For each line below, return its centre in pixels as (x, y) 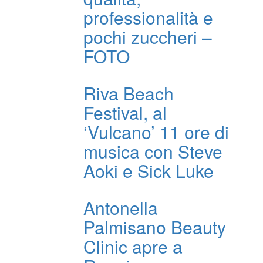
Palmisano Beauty (155, 227)
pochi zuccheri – (148, 37)
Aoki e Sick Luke (149, 171)
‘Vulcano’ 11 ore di (156, 132)
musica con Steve (153, 151)
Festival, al (125, 112)
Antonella (121, 208)
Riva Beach (129, 93)
